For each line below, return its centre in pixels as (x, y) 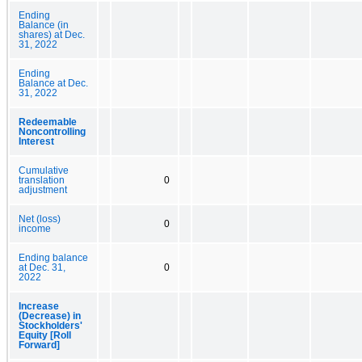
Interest (36, 141)
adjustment (43, 189)
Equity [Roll (45, 335)
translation (42, 180)
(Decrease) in (50, 316)
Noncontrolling (52, 131)
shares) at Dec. (52, 34)
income (35, 228)
